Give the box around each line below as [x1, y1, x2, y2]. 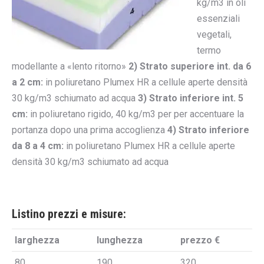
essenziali [197, 13, 240, 25]
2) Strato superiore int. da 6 [128, 61, 251, 72]
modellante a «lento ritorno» [12, 61, 128, 72]
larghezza [15, 235, 60, 246]
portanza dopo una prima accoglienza [12, 124, 167, 136]
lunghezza [97, 235, 143, 246]
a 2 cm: [12, 77, 43, 88]
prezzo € [180, 235, 220, 246]
